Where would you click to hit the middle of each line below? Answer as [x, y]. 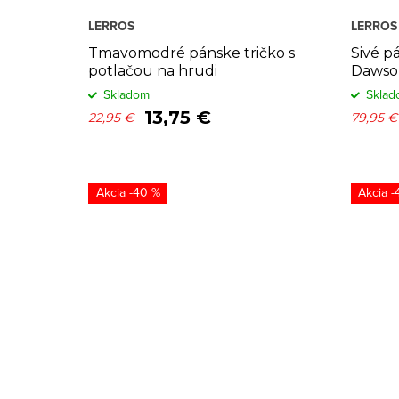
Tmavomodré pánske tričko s [191, 53]
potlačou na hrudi [153, 70]
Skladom [126, 94]
